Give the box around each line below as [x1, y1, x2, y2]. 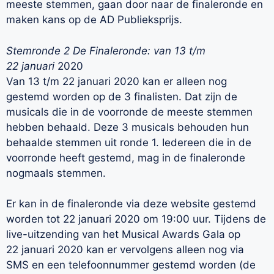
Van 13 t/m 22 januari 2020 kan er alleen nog [6, 75, 227, 87]
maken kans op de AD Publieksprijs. [6, 13, 182, 26]
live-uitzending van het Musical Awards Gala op [6, 228, 240, 241]
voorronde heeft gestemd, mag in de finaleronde [6, 151, 245, 164]
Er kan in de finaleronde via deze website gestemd [6, 198, 256, 210]
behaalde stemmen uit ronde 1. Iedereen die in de [6, 136, 251, 149]
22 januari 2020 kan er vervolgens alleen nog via [6, 243, 244, 256]
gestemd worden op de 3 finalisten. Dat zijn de [6, 90, 237, 103]
